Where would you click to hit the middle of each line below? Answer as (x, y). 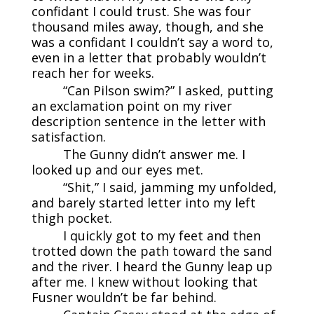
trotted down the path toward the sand (151, 251)
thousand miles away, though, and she (147, 27)
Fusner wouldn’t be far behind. (124, 298)
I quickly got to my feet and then (162, 236)
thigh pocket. (71, 218)
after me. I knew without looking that (144, 282)
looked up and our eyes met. (117, 170)
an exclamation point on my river (131, 106)
